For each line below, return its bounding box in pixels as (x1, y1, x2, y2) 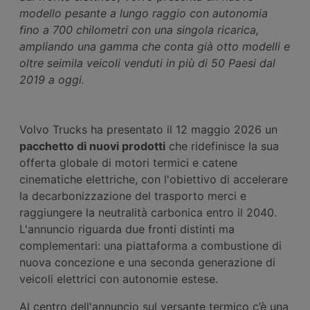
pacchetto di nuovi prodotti (19, 138, 165, 153)
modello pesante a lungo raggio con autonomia (19, 6, 268, 20)
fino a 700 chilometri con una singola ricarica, (19, 22, 259, 37)
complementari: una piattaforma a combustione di (19, 238, 282, 253)
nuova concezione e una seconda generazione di (19, 255, 275, 269)
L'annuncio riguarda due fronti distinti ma (19, 221, 235, 236)
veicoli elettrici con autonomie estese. (19, 271, 218, 286)
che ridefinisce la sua (165, 138, 279, 153)
